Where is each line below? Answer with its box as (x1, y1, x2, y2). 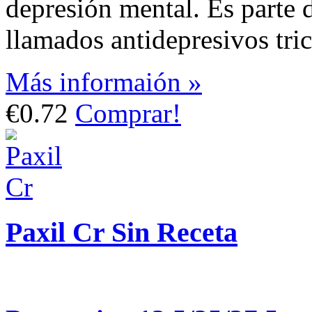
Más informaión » (6, 66, 202, 97)
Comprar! (75, 97, 181, 128)
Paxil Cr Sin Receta (6, 216, 237, 248)
